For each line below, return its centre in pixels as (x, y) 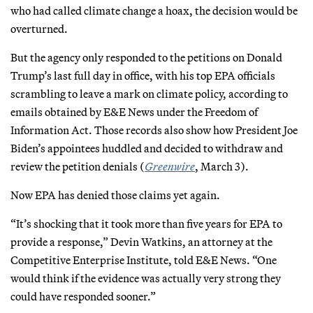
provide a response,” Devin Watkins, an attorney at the (141, 241)
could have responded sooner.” (83, 296)
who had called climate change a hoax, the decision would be (154, 10)
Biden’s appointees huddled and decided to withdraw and (147, 148)
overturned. (39, 28)
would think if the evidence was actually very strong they (146, 278)
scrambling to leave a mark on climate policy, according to (149, 93)
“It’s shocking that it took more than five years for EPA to (146, 223)
